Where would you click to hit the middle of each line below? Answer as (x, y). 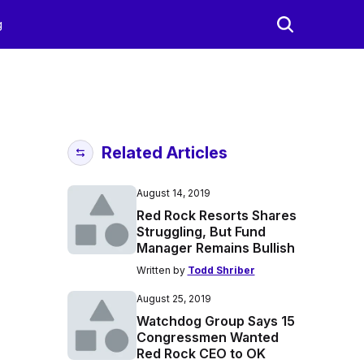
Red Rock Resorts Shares (216, 215)
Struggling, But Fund (201, 232)
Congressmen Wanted (207, 337)
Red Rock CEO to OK (201, 353)
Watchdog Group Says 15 (215, 321)
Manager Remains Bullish (215, 248)
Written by (162, 270)
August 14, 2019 (173, 193)
